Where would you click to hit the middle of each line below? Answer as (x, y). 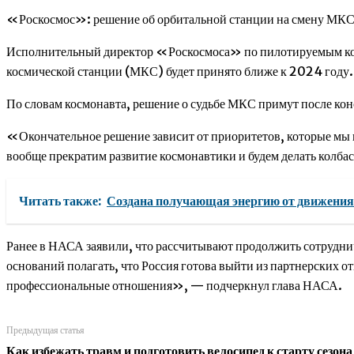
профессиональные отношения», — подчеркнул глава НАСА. (174, 286)
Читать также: (60, 201)
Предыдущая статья (45, 330)
